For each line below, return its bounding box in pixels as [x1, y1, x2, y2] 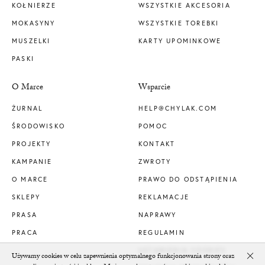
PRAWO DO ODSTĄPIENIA [138, 175, 238, 184]
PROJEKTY [12, 140, 51, 148]
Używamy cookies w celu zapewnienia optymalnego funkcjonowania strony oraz [12, 251, 234, 263]
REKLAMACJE [138, 193, 189, 202]
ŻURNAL [12, 104, 43, 113]
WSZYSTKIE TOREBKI [138, 19, 219, 28]
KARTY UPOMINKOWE [138, 37, 222, 46]
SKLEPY [12, 193, 41, 202]
